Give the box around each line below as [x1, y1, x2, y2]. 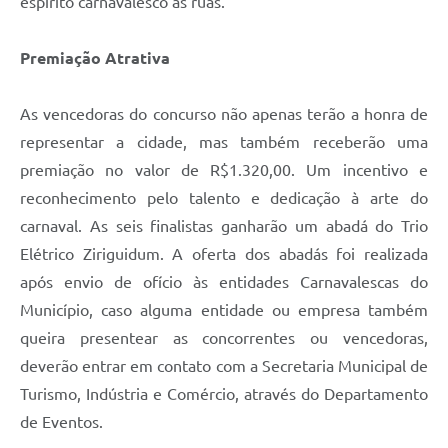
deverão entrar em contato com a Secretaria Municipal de [20, 357, 428, 376]
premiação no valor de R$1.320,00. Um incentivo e [20, 161, 428, 180]
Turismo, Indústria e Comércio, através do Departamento [20, 385, 428, 404]
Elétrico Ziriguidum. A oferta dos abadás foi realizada [20, 245, 428, 264]
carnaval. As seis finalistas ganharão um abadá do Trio [20, 217, 428, 236]
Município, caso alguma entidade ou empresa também [20, 301, 428, 320]
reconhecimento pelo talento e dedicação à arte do [20, 189, 428, 208]
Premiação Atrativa [20, 49, 170, 68]
